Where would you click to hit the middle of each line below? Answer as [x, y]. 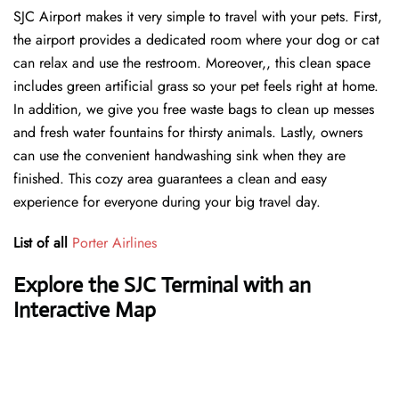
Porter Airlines [114, 243]
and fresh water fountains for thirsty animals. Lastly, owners [188, 133]
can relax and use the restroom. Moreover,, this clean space [192, 63]
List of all [41, 243]
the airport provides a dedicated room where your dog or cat [196, 40]
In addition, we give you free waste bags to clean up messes [194, 110]
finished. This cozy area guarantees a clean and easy [170, 179]
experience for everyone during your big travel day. [167, 202]
